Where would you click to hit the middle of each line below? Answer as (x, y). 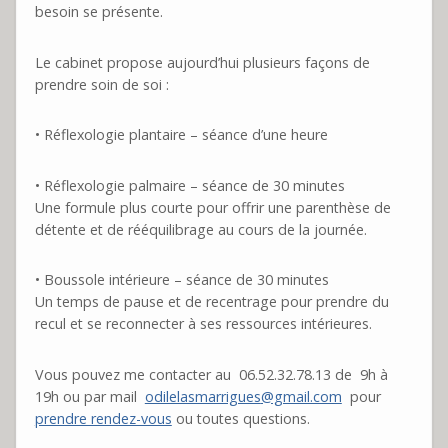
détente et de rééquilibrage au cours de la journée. (200, 229)
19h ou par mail (89, 397)
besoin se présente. (98, 12)
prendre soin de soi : (101, 84)
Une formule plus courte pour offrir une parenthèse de (212, 207)
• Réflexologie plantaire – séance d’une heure (181, 135)
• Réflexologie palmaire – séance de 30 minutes (189, 185)
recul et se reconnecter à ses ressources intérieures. (203, 324)
